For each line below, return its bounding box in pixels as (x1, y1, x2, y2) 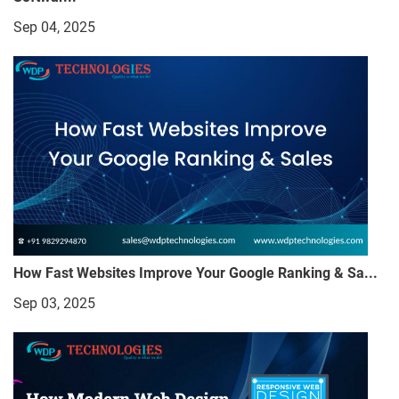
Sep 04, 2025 (13, 18, 95, 36)
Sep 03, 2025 (13, 295, 95, 313)
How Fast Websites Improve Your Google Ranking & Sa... (13, 265, 378, 282)
